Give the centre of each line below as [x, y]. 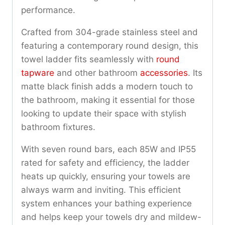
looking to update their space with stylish [104, 114]
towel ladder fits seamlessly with [89, 60]
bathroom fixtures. [58, 127]
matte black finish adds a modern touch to [107, 87]
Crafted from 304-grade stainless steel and [109, 32]
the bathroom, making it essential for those [108, 100]
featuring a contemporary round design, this [110, 46]
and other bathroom [97, 73]
